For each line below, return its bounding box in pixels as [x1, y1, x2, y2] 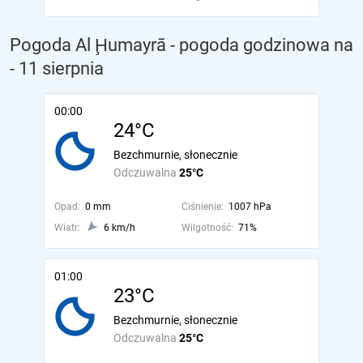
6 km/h [104, 222, 135, 233]
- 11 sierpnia [10, 58, 104, 79]
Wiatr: [54, 222, 80, 233]
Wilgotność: [181, 222, 233, 233]
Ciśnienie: [181, 201, 224, 212]
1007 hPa [228, 201, 271, 212]
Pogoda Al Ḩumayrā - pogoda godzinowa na [10, 35, 353, 55]
